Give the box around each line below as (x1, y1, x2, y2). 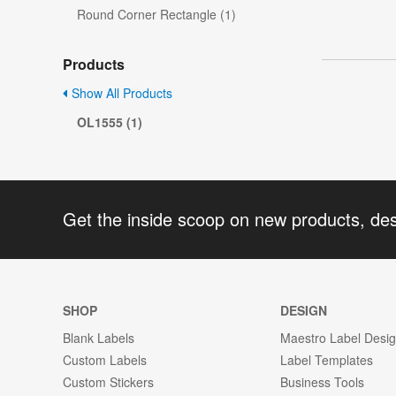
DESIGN (280, 301, 328, 319)
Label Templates (280, 350, 374, 369)
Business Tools (280, 372, 365, 391)
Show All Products (68, 84, 172, 103)
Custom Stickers (63, 372, 154, 391)
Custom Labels (63, 350, 147, 369)
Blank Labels (63, 328, 134, 346)
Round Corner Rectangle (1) (77, 5, 236, 24)
